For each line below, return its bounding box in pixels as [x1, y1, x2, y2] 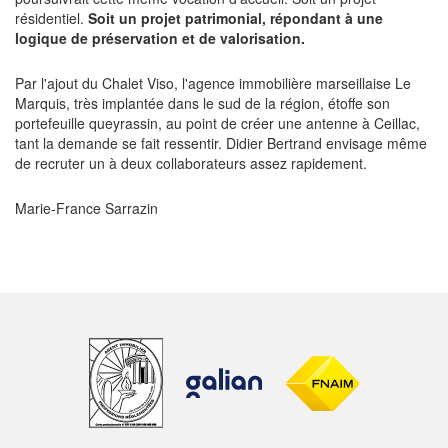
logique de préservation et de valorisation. [15, 28, 305, 49]
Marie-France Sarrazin [15, 198, 158, 219]
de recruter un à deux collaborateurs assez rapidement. [15, 153, 367, 174]
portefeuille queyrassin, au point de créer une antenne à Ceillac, [15, 113, 420, 134]
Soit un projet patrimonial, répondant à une [88, 8, 383, 29]
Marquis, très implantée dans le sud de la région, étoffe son [15, 93, 390, 114]
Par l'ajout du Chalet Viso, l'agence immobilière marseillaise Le [15, 73, 411, 94]
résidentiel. [15, 8, 88, 29]
